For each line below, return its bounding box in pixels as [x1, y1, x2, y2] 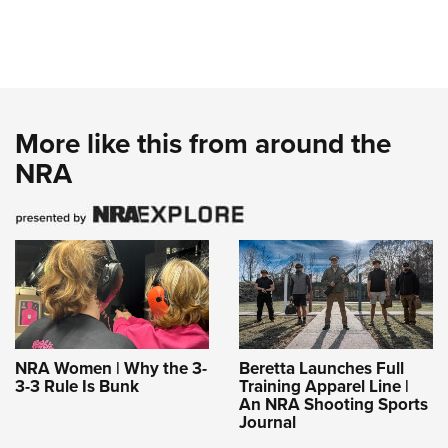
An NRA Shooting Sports [239, 391, 428, 416]
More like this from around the [15, 123, 391, 164]
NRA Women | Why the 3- [15, 355, 207, 380]
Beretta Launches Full [239, 355, 404, 380]
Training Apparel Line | [239, 373, 409, 398]
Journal [239, 409, 296, 434]
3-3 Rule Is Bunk [15, 373, 139, 398]
